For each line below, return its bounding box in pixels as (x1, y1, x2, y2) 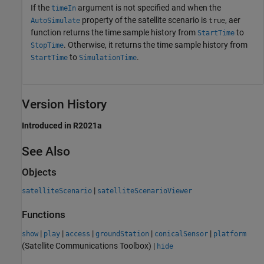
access (65, 229, 90, 238)
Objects (22, 167, 57, 178)
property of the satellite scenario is (80, 15, 209, 25)
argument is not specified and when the (76, 2, 221, 12)
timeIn (51, 4, 76, 12)
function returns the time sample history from (31, 27, 197, 37)
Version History (22, 97, 107, 111)
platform (213, 229, 246, 238)
